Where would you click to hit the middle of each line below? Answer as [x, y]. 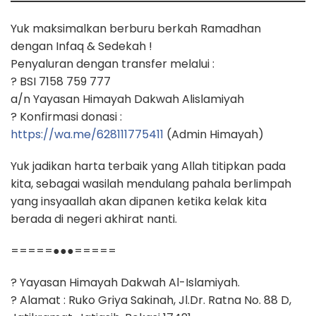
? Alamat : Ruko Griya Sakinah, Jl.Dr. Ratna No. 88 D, [151, 300]
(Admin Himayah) [214, 135]
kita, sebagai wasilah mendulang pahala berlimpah [151, 184]
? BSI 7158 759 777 [61, 82]
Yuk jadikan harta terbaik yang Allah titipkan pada [148, 166]
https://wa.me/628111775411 [87, 135]
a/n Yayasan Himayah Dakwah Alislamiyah [127, 99]
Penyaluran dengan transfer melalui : [113, 64]
